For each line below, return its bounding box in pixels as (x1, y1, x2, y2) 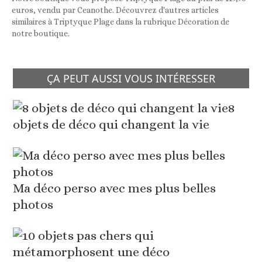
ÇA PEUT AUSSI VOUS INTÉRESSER (47, 71, 215, 86)
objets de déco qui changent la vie (13, 117, 210, 132)
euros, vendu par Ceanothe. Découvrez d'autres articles (12, 5, 219, 15)
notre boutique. (12, 29, 70, 39)
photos (13, 197, 54, 212)
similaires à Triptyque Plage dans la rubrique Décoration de (12, 17, 229, 27)
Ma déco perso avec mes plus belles (13, 181, 216, 196)
